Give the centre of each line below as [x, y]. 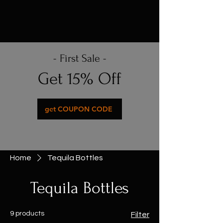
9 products [27, 214]
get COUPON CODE [79, 109]
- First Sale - [80, 58]
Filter [140, 215]
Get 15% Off [80, 79]
